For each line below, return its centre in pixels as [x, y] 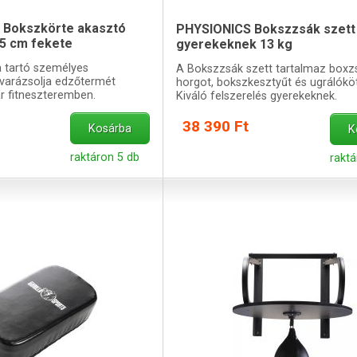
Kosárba [110, 128]
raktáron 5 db [105, 157]
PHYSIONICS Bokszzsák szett [265, 29]
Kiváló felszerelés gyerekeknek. [256, 96]
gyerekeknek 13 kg [234, 44]
